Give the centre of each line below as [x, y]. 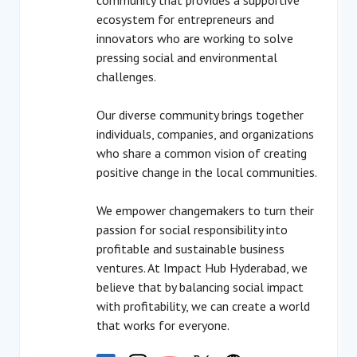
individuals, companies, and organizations [205, 134]
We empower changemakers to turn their [205, 210]
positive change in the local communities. [207, 172]
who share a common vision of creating [202, 153]
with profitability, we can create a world [203, 306]
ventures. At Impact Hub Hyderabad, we [202, 268]
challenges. [127, 76]
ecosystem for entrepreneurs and [185, 19]
